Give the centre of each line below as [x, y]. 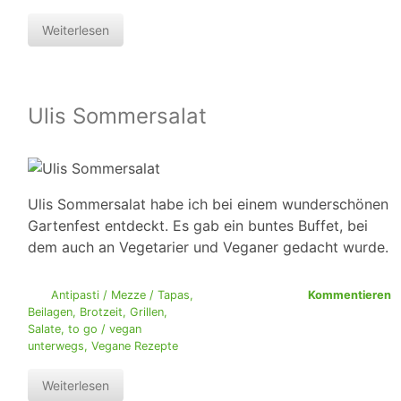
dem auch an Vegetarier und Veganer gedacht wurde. [208, 247]
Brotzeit [101, 312]
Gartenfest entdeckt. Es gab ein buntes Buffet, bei [198, 226]
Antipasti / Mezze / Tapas [120, 295]
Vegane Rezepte [135, 346]
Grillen [147, 312]
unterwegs [56, 346]
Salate [44, 329]
